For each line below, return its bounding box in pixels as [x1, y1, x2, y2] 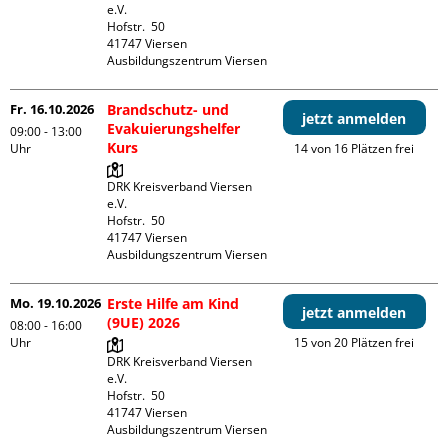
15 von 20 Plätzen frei [294, 334, 415, 352]
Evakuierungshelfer [107, 119, 241, 139]
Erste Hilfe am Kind [107, 294, 240, 314]
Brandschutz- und [107, 100, 230, 120]
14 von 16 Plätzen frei [294, 140, 415, 158]
